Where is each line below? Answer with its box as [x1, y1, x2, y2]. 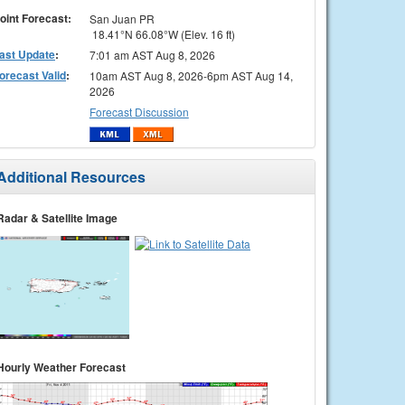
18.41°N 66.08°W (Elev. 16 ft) [89, 25, 235, 42]
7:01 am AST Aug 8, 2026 [89, 46, 215, 62]
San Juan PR [89, 10, 155, 26]
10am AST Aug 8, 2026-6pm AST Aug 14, [89, 67, 293, 83]
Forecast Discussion [89, 103, 189, 119]
